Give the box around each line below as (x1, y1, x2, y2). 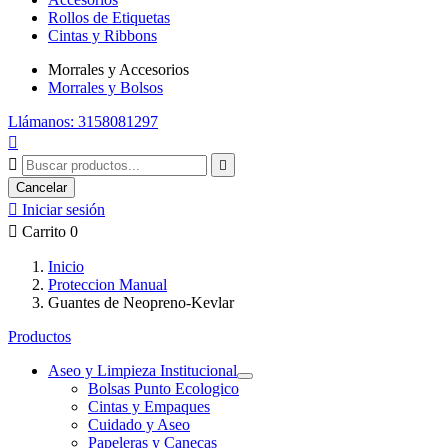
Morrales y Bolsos (48, 79, 163, 96)
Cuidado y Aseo (88, 416, 190, 433)
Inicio (48, 258, 84, 275)
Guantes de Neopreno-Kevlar (48, 294, 234, 311)
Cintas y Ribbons (48, 27, 157, 44)
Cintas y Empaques (88, 398, 210, 415)
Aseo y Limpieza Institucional (48, 362, 237, 379)
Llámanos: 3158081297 (8, 113, 158, 130)
